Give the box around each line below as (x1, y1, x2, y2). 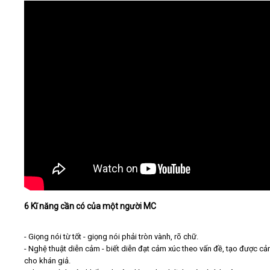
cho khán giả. (24, 256, 71, 266)
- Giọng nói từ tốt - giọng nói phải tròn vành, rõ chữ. (24, 232, 198, 242)
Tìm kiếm (172, 150, 204, 159)
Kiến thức (33, 54, 66, 63)
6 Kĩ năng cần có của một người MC (24, 201, 156, 212)
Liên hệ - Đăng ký (33, 85, 92, 95)
